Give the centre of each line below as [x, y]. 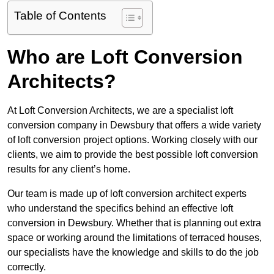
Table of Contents [60, 16]
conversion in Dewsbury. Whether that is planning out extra [134, 223]
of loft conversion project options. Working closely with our [132, 140]
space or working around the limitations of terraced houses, [135, 238]
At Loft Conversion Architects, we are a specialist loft [120, 111]
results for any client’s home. [69, 169]
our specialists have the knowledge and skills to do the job [133, 253]
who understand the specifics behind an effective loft [120, 209]
